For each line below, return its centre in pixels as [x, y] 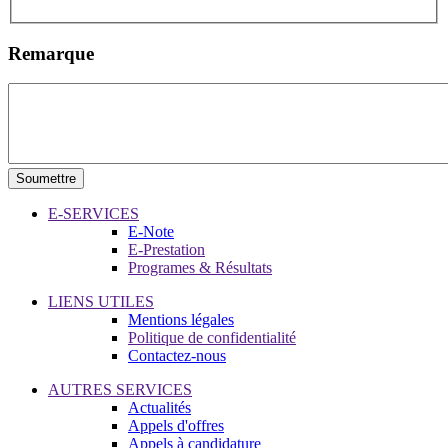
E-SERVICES [93, 214]
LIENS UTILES [101, 302]
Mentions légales [181, 320]
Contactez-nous [177, 356]
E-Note [151, 232]
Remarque [51, 53]
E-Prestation [166, 250]
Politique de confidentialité [212, 338]
